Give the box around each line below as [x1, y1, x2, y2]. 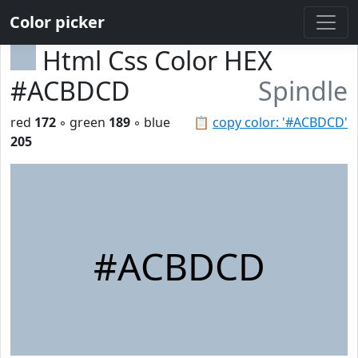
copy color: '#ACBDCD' [213, 113, 348, 131]
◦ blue [130, 113, 170, 131]
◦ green [56, 113, 109, 131]
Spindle [258, 74, 348, 108]
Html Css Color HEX [42, 43, 272, 78]
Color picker [10, 11, 105, 33]
